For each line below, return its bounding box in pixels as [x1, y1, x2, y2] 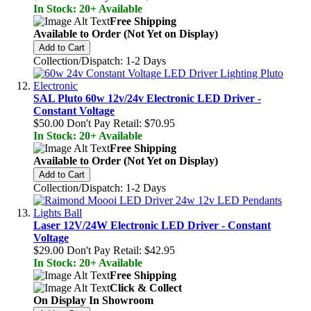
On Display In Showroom [33, 294, 153, 306]
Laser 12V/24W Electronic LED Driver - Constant [33, 219, 271, 231]
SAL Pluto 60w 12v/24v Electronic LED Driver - [33, 92, 261, 104]
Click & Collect [110, 281, 182, 294]
